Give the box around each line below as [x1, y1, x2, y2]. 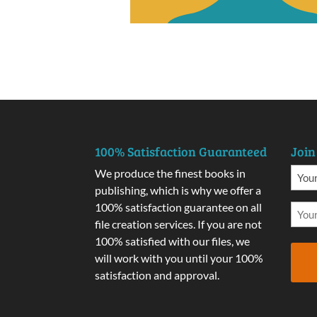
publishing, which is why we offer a [95, 183, 262, 197]
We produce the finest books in [95, 166, 246, 180]
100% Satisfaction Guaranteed [95, 143, 267, 161]
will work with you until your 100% [95, 251, 264, 265]
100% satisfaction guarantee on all [95, 200, 263, 214]
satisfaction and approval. [95, 268, 220, 282]
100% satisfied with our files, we [95, 234, 250, 248]
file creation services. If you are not [95, 217, 263, 231]
